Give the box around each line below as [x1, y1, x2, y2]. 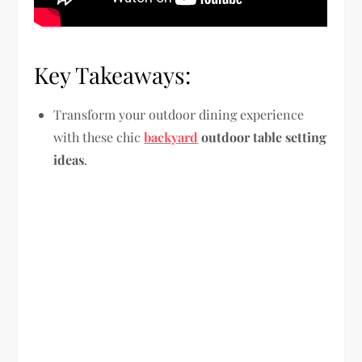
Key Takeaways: [34, 59, 192, 90]
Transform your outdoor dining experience [53, 105, 305, 123]
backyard [144, 128, 199, 145]
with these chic [53, 128, 145, 145]
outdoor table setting [198, 128, 327, 145]
